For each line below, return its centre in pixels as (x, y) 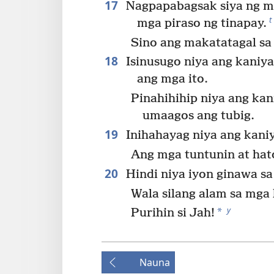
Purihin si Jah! (173, 213)
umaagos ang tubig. (199, 116)
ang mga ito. (172, 80)
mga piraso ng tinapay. (202, 23)
